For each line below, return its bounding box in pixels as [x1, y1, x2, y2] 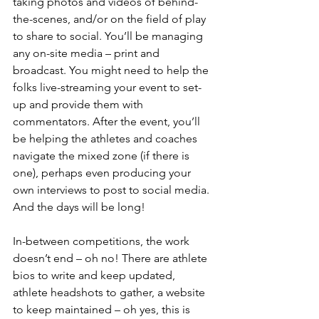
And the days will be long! [13, 200, 145, 214]
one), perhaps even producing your [13, 166, 194, 179]
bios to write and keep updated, [13, 268, 178, 282]
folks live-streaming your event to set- [13, 80, 202, 94]
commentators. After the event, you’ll [13, 115, 203, 128]
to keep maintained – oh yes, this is [13, 303, 193, 316]
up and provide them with [13, 98, 146, 111]
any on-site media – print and [13, 46, 162, 60]
